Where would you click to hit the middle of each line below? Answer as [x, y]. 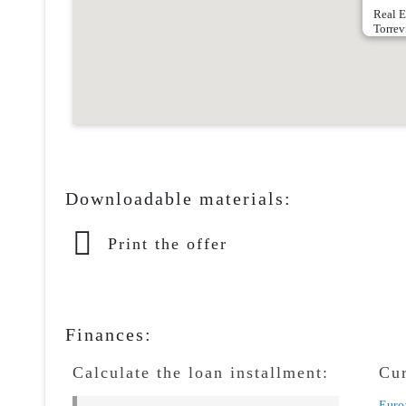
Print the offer [168, 243]
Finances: [109, 334]
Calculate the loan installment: [201, 372]
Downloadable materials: [179, 198]
